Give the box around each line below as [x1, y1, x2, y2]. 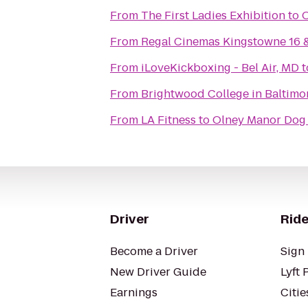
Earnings [110, 285, 157, 300]
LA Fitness [141, 112, 196, 128]
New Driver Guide [110, 264, 206, 280]
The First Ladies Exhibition [141, 8, 285, 23]
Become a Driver [110, 243, 198, 259]
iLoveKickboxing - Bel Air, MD [141, 60, 299, 76]
